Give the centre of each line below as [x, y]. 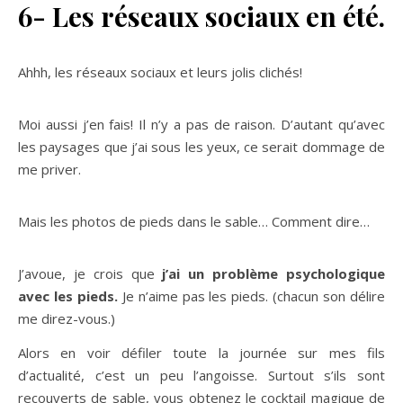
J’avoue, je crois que [86, 274]
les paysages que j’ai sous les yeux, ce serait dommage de [201, 147]
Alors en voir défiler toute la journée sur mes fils [201, 353]
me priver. [49, 170]
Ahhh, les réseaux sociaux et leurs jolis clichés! [160, 72]
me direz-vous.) [67, 319]
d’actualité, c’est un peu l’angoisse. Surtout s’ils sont [201, 376]
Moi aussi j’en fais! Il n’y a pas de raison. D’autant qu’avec [201, 125]
